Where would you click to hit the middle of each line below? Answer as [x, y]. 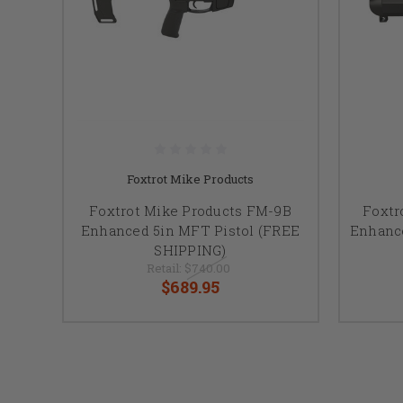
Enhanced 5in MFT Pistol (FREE [190, 230]
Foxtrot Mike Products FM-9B [190, 210]
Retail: [165, 268]
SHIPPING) [190, 250]
